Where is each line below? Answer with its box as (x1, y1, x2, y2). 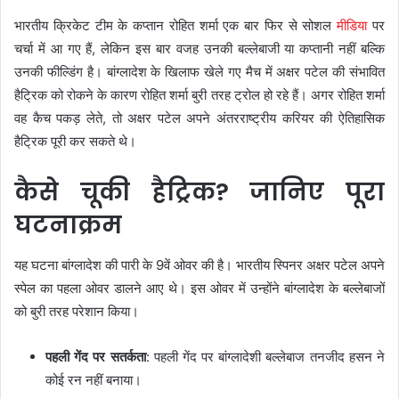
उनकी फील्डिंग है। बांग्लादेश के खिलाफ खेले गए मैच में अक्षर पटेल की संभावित (14, 63, 385, 81)
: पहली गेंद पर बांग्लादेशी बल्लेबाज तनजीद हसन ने (145, 347, 386, 365)
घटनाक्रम (14, 208, 122, 242)
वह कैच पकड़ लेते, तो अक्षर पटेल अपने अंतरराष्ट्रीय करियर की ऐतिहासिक (14, 110, 385, 127)
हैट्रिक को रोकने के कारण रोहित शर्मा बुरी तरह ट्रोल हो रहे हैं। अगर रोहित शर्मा (14, 86, 385, 104)
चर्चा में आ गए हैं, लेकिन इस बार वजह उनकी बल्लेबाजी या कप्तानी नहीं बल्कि (14, 40, 385, 58)
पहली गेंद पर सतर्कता (45, 347, 146, 365)
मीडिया (337, 17, 368, 35)
